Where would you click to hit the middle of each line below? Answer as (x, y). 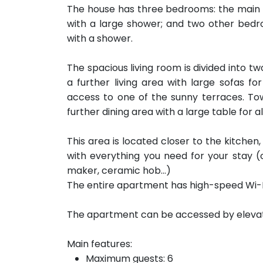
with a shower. (100, 38)
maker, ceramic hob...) (119, 171)
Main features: (100, 244)
